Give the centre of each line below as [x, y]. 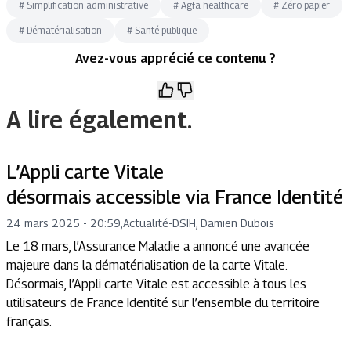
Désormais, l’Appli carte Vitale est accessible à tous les [156, 284]
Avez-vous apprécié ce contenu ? [175, 58]
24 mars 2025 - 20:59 [63, 223]
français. [29, 322]
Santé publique [166, 30]
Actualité [146, 223]
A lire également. [99, 120]
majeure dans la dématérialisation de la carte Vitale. [147, 265]
